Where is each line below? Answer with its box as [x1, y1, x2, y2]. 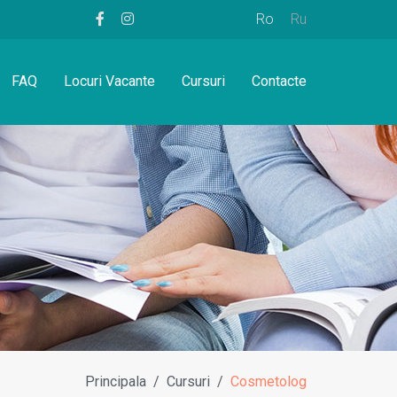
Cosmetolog [230, 373, 307, 390]
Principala [85, 373, 146, 390]
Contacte [252, 73, 307, 90]
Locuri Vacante [64, 73, 155, 90]
